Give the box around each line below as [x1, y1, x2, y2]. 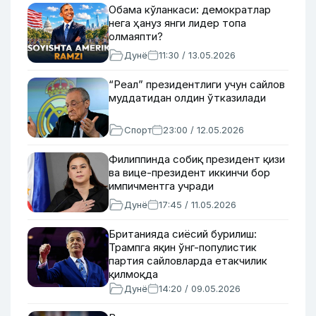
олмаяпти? [109, 30, 163, 43]
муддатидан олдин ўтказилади [109, 91, 266, 104]
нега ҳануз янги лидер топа [109, 16, 246, 30]
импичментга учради [109, 179, 214, 193]
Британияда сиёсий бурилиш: [109, 227, 257, 241]
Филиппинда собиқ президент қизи [109, 152, 285, 166]
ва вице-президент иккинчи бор [109, 166, 270, 179]
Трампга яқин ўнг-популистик [109, 241, 257, 254]
